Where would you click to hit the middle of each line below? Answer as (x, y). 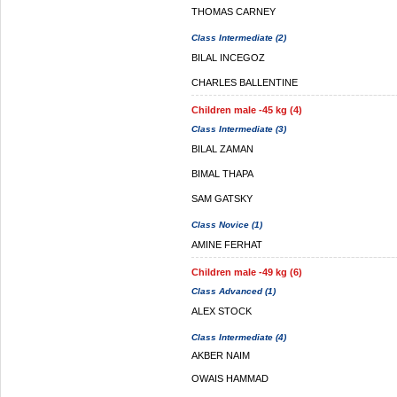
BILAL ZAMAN (222, 149)
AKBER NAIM (221, 355)
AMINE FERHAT (227, 245)
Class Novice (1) (227, 225)
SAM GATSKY (222, 198)
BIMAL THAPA (222, 174)
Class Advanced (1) (234, 291)
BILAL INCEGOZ (228, 58)
